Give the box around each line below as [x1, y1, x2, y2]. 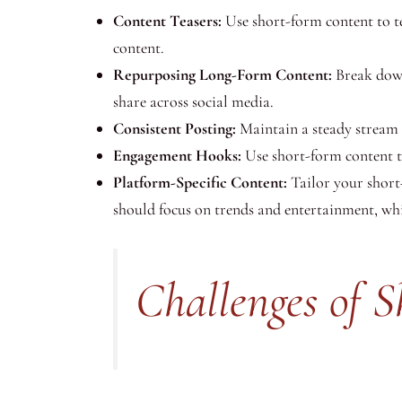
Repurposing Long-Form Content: [113, 64, 332, 84]
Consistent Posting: [113, 118, 236, 138]
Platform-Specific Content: [113, 171, 287, 192]
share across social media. [113, 91, 274, 111]
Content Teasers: [113, 10, 222, 31]
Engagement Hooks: [113, 144, 241, 165]
